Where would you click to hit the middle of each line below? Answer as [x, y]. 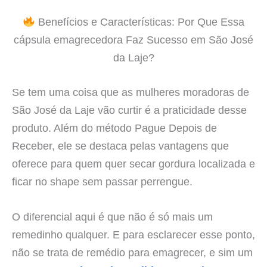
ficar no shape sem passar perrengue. [102, 181]
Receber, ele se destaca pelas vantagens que [120, 145]
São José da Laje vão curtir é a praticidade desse [129, 110]
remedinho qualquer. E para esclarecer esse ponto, [133, 234]
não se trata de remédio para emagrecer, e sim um [132, 252]
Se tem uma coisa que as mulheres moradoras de [131, 92]
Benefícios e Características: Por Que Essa [139, 22]
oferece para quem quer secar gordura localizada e [133, 163]
